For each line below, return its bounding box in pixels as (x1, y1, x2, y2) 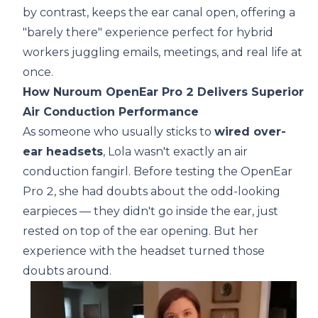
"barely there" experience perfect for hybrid (23, 26, 273, 40)
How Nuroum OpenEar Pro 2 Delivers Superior (23, 85, 304, 99)
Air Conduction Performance (23, 105, 199, 119)
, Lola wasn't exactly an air (103, 145, 248, 159)
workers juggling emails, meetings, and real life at (23, 45, 302, 60)
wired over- (214, 125, 286, 139)
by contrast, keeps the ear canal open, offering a (23, 6, 295, 20)
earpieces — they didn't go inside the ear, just (23, 204, 278, 219)
